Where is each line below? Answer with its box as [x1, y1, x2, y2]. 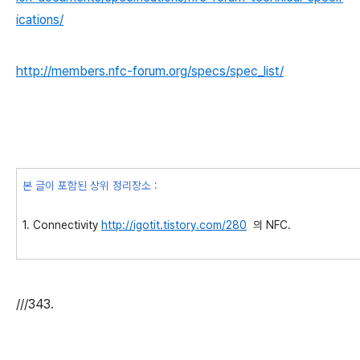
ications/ [16, 12, 63, 27]
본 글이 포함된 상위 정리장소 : [22, 178, 157, 192]
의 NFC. [247, 218, 291, 231]
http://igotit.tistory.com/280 [101, 218, 247, 231]
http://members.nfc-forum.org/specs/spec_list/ [16, 63, 284, 79]
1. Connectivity [22, 218, 101, 231]
